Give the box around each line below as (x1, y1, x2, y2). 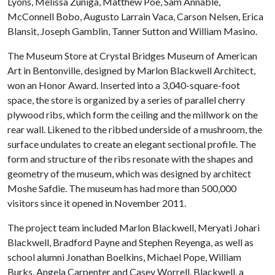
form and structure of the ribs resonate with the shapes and (7, 152, 253, 165)
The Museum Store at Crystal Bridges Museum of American (7, 49, 257, 61)
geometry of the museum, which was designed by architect (7, 167, 251, 179)
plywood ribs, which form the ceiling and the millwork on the (7, 108, 258, 120)
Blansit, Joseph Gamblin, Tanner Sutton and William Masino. (7, 25, 257, 37)
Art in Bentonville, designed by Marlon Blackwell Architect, (7, 64, 255, 76)
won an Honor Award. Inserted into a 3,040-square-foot (7, 79, 240, 91)
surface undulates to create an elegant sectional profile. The (7, 137, 256, 150)
